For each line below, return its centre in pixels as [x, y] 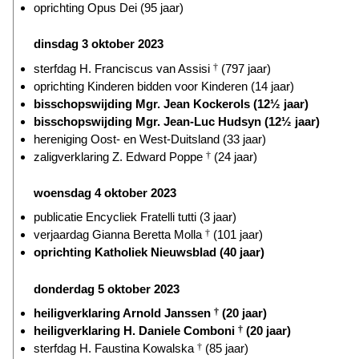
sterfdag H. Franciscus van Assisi [123, 68]
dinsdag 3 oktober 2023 [99, 44]
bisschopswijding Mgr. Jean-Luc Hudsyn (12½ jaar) [177, 121]
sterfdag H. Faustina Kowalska [115, 348]
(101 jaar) [236, 235]
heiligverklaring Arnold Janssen [124, 313]
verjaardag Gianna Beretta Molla [119, 235]
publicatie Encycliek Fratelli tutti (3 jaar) [135, 217]
